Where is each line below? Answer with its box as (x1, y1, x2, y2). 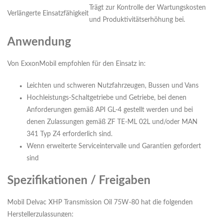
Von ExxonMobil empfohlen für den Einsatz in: (7, 61, 146, 68)
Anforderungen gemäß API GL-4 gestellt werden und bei (27, 107, 193, 114)
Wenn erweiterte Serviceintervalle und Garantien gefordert (27, 143, 201, 150)
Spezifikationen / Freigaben (7, 175, 151, 187)
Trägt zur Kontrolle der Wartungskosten (89, 4, 206, 12)
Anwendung (7, 36, 71, 48)
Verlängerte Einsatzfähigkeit (7, 10, 89, 17)
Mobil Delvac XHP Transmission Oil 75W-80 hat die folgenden (7, 199, 193, 206)
